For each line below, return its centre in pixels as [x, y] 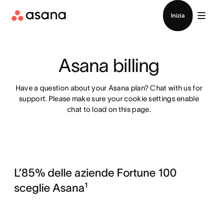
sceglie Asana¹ [51, 188]
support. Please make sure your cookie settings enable [109, 99]
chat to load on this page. [109, 109]
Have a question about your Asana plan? [83, 88]
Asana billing [109, 65]
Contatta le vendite [109, 6]
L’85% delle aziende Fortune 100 [95, 173]
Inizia [178, 15]
